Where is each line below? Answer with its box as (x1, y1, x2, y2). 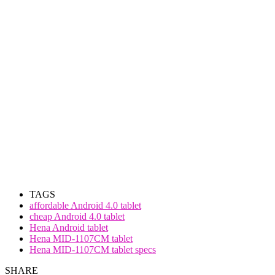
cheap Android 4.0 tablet (29, 211, 125, 222)
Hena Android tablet (29, 222, 108, 233)
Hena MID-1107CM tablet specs (29, 244, 156, 255)
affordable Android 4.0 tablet (29, 200, 141, 211)
